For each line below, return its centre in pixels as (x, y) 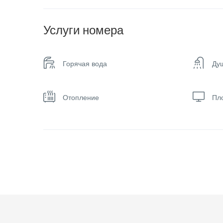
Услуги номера (83, 30)
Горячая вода (85, 63)
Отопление (81, 97)
